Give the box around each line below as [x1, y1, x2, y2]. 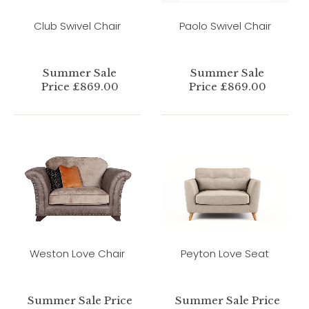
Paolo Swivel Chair [179, 18, 271, 33]
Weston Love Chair [30, 246, 125, 261]
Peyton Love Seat [181, 246, 269, 261]
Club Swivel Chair [34, 18, 121, 33]
